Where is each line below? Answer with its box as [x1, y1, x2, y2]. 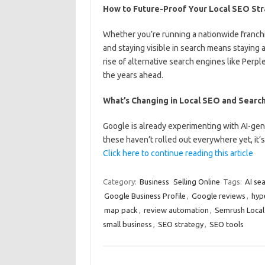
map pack [104, 206, 138, 214]
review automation [143, 206, 209, 214]
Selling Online [173, 177, 220, 186]
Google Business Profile [104, 192, 186, 200]
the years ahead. [102, 70, 163, 80]
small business [102, 220, 152, 228]
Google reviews [191, 192, 245, 200]
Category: [102, 177, 138, 186]
